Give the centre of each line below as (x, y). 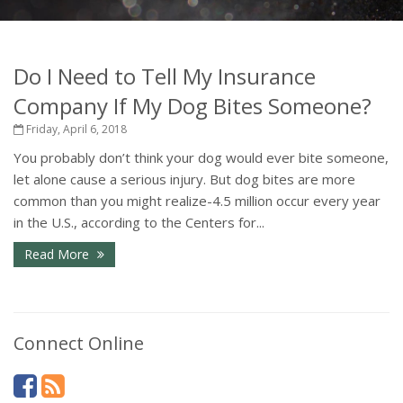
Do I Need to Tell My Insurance (165, 76)
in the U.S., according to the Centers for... (139, 222)
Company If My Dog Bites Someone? (193, 106)
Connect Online (79, 343)
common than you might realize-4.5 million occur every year (197, 201)
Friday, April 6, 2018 (75, 129)
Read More (58, 254)
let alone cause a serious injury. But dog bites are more (184, 179)
